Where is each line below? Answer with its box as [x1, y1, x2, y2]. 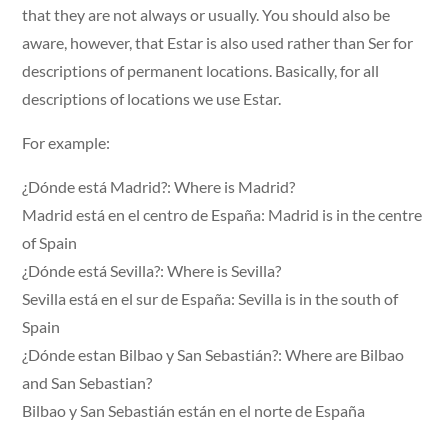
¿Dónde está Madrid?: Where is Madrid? [22, 176, 296, 196]
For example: [22, 132, 111, 152]
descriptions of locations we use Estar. [22, 88, 282, 108]
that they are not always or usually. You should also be [22, 4, 391, 24]
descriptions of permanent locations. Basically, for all [22, 60, 380, 80]
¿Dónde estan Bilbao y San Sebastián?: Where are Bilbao [22, 344, 405, 364]
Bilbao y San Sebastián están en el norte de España [22, 400, 366, 420]
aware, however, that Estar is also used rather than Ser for [22, 32, 414, 52]
